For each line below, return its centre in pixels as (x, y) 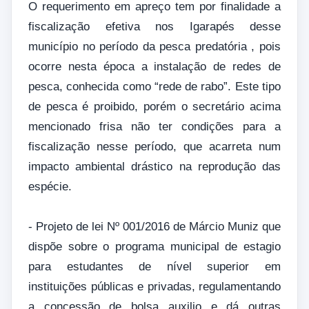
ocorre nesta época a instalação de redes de (154, 66)
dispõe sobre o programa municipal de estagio (154, 246)
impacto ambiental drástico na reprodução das (154, 166)
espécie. (52, 186)
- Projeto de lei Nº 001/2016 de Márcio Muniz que (154, 226)
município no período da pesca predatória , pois (154, 46)
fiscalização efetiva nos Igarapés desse (154, 26)
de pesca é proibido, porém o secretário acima (154, 106)
